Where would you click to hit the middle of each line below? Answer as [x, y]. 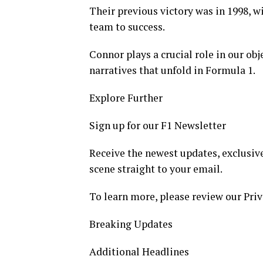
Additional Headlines [139, 252]
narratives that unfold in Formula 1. [172, 70]
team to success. [127, 27]
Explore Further [126, 98]
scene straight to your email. [156, 169]
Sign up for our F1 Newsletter [158, 126]
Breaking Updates [131, 224]
